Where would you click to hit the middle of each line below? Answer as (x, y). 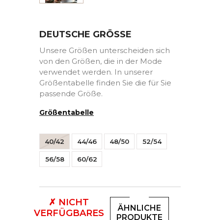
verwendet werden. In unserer (96, 72)
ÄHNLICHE (139, 208)
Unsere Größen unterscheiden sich (105, 51)
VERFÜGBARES (69, 213)
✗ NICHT (69, 203)
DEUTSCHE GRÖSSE (85, 35)
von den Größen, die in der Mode (101, 61)
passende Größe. (71, 94)
